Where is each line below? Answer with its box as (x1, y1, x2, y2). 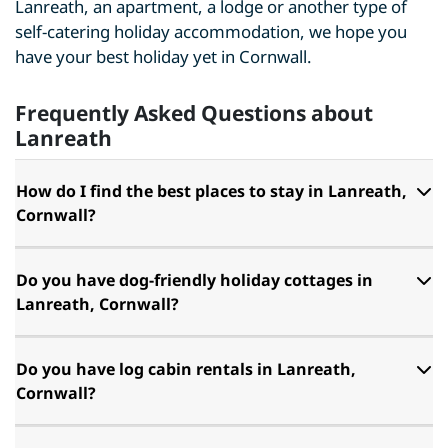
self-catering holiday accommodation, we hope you (15, 20, 407, 43)
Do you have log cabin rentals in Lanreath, (16, 358, 356, 380)
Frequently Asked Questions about (15, 99, 373, 127)
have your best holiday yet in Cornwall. (15, 45, 312, 68)
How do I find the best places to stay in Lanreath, (16, 180, 407, 202)
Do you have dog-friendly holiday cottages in (16, 269, 373, 291)
